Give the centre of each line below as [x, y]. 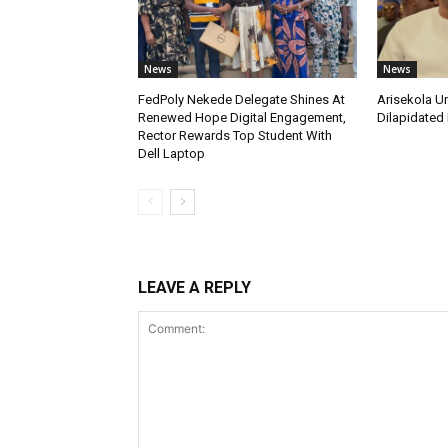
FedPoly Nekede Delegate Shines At [241, 99]
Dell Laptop [171, 153]
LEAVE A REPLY [194, 287]
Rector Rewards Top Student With [235, 135]
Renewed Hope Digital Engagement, [242, 117]
